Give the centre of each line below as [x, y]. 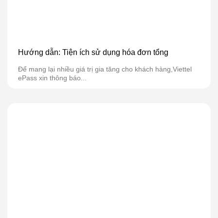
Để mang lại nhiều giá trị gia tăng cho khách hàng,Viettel [105, 69]
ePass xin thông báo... [52, 78]
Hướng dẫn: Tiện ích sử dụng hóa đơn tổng [93, 53]
